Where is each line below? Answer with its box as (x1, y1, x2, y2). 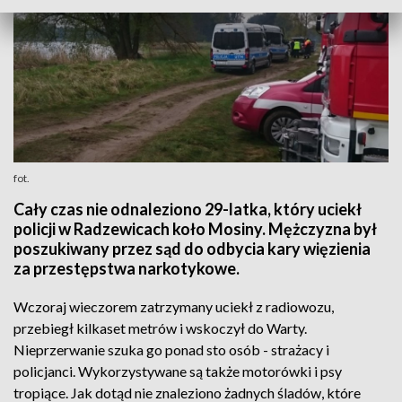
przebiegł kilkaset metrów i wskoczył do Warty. (13, 319, 307, 336)
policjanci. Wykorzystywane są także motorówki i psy (13, 363, 342, 380)
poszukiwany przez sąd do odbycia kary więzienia (13, 239, 371, 258)
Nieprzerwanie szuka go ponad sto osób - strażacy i (13, 341, 329, 358)
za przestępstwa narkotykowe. (13, 258, 240, 278)
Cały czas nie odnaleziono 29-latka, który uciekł (13, 199, 362, 219)
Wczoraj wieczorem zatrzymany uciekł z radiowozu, (13, 298, 334, 315)
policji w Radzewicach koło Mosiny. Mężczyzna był (13, 219, 377, 239)
